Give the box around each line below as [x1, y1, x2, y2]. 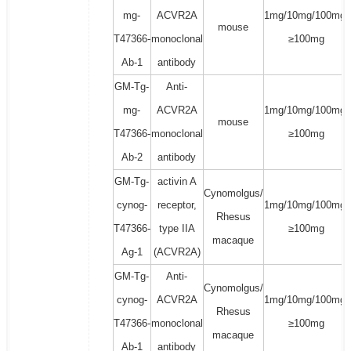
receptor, [157, 199, 197, 212]
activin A [157, 175, 197, 188]
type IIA [158, 223, 195, 235]
